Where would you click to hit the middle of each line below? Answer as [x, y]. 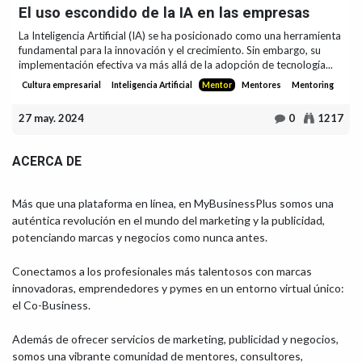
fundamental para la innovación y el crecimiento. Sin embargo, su [170, 51]
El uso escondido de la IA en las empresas [164, 13]
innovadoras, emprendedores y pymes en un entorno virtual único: [178, 288]
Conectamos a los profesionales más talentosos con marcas [162, 271]
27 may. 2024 [51, 118]
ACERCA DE [47, 161]
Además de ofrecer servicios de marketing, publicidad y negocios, [175, 339]
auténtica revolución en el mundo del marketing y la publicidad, [168, 220]
